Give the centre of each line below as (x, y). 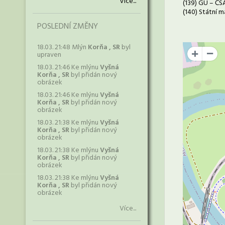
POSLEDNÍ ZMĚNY (68, 27)
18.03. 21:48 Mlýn (63, 47)
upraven (49, 55)
